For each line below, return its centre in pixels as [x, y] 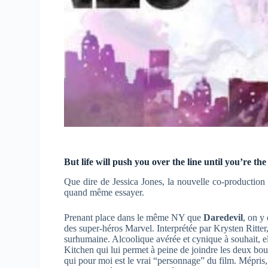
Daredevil [223, 217]
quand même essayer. [104, 192]
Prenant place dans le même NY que [134, 217]
